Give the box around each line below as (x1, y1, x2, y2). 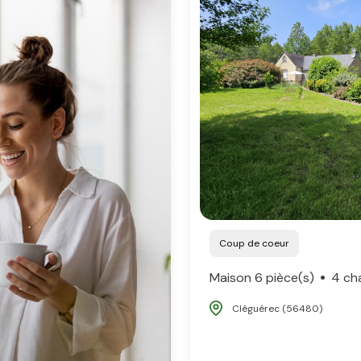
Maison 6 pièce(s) (210, 268, 314, 286)
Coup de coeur (226, 236, 289, 250)
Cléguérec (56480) (232, 301, 322, 315)
